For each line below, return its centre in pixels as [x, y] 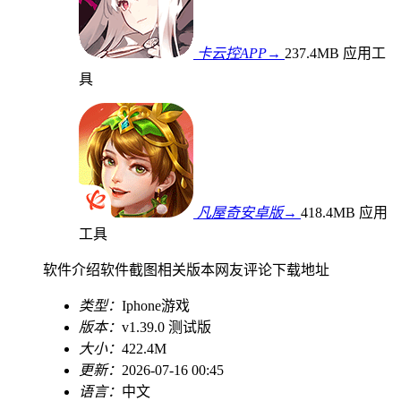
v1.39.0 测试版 [166, 327]
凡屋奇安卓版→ [247, 212]
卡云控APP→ [239, 53]
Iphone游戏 [156, 305]
